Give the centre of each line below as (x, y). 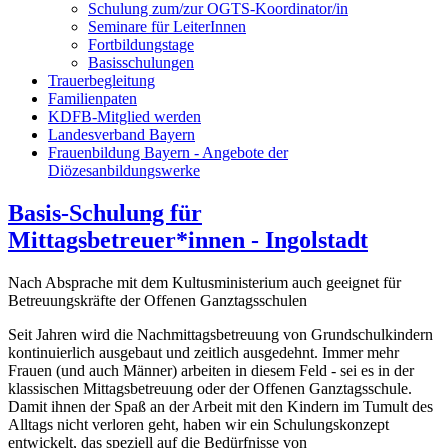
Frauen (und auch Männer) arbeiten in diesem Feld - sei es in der (211, 370)
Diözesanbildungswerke (124, 170)
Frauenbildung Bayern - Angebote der (168, 152)
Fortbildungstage (141, 44)
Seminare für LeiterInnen (167, 26)
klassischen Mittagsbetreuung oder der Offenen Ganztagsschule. (210, 388)
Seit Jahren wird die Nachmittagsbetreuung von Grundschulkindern (220, 334)
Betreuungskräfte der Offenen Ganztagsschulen (157, 300)
